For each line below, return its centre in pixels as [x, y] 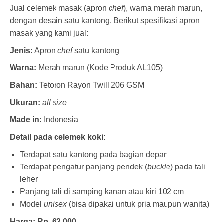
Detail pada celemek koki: [58, 137]
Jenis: [21, 51]
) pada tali [188, 167]
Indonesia [60, 120]
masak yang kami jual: [49, 33]
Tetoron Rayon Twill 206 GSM [92, 85]
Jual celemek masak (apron [59, 8]
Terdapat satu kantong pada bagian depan [94, 155]
